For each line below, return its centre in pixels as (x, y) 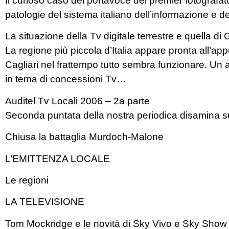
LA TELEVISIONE (45, 202)
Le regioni (27, 180)
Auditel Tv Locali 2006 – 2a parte (77, 101)
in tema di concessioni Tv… (66, 79)
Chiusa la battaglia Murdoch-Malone (84, 137)
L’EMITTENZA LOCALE (58, 158)
